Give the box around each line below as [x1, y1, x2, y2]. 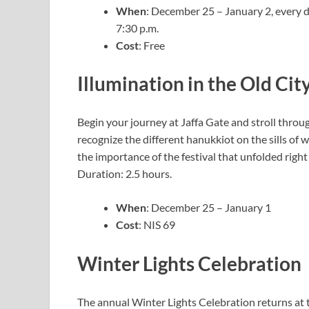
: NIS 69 [139, 218, 175, 232]
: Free [139, 38, 165, 52]
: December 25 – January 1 [146, 201, 273, 215]
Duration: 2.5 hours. [77, 167, 172, 181]
